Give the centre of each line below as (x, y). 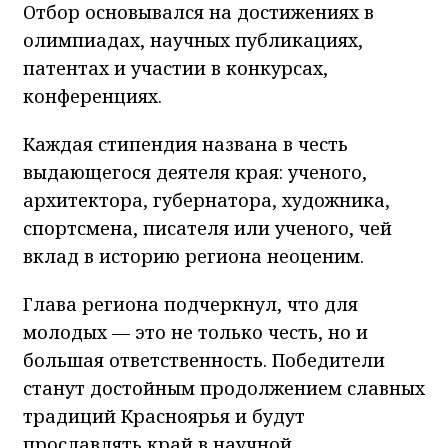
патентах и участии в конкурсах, (175, 67)
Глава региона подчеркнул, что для (190, 303)
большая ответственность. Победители (204, 359)
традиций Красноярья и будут (164, 415)
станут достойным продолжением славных (224, 387)
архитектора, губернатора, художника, (206, 199)
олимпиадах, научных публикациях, (193, 39)
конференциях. (92, 95)
